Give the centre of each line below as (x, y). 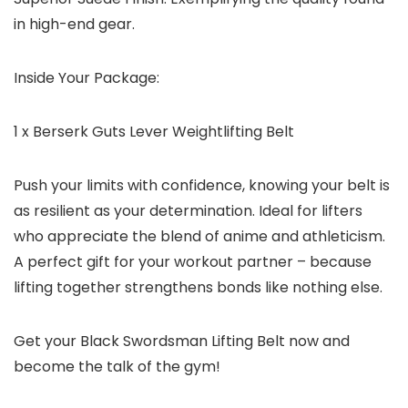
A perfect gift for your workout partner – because (193, 262)
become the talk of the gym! (117, 367)
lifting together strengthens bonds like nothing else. (198, 288)
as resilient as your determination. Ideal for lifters (188, 211)
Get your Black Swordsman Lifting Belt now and (182, 342)
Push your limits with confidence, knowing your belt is (202, 186)
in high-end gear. (74, 25)
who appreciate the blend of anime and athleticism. (199, 237)
